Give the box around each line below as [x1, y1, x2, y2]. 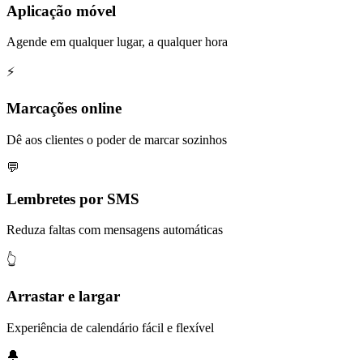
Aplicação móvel [6, 2, 116, 19]
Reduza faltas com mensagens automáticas [6, 223, 223, 237]
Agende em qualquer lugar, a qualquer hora [6, 35, 228, 49]
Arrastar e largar [6, 287, 120, 305]
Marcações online [6, 100, 122, 117]
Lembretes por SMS [6, 190, 139, 207]
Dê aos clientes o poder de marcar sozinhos [6, 132, 227, 147]
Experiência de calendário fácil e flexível [6, 320, 214, 335]
